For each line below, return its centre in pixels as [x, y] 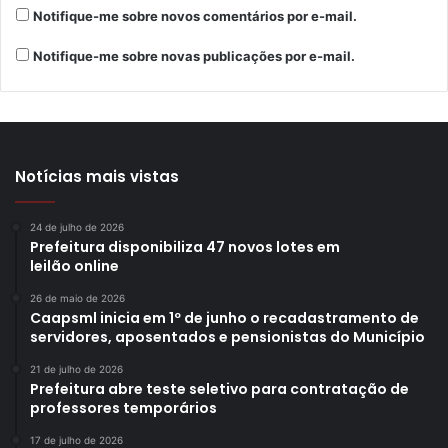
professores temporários [123, 408]
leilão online [76, 266]
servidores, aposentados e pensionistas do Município [227, 337]
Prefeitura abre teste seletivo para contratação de [219, 389]
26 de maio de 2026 [77, 298]
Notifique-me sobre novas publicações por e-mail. [194, 56]
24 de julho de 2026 [77, 227]
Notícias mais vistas [97, 177]
